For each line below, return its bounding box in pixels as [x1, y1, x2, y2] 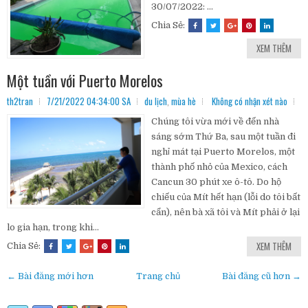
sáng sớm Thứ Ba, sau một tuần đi [151, 131, 296, 142]
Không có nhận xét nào [212, 94, 287, 109]
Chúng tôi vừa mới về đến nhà [151, 116, 279, 127]
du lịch [144, 94, 167, 109]
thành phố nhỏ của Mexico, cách [151, 162, 287, 173]
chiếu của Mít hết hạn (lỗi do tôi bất [151, 192, 300, 203]
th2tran [7, 94, 33, 109]
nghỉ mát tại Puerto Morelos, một [151, 146, 295, 157]
